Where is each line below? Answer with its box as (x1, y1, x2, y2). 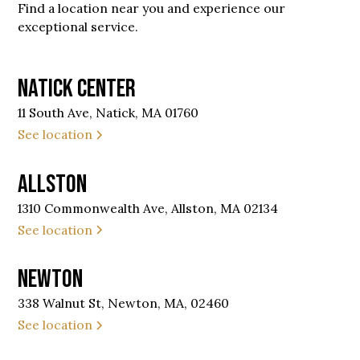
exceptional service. (18, 18, 139, 35)
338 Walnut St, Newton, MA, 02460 (18, 295, 230, 312)
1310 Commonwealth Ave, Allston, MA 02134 (18, 199, 279, 216)
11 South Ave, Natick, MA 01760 (18, 104, 199, 121)
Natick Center (18, 74, 137, 104)
